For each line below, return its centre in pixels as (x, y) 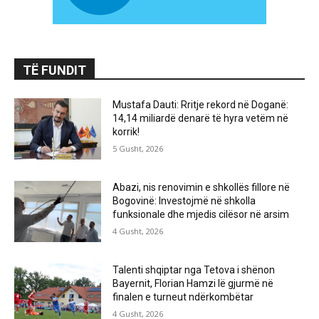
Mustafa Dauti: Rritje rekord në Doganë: (201, 105)
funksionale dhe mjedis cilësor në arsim (201, 214)
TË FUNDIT (54, 70)
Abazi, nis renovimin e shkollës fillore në (202, 187)
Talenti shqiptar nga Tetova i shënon (194, 270)
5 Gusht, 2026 (138, 149)
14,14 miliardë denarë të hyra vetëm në (201, 119)
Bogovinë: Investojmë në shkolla (184, 200)
